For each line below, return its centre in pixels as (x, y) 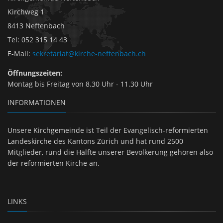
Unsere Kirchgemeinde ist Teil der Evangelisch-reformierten (108, 130)
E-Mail (18, 53)
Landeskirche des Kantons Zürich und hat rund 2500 (95, 141)
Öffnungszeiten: (35, 73)
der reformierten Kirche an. (54, 163)
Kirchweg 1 (26, 11)
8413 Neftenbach (36, 25)
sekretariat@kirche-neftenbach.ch (89, 53)
